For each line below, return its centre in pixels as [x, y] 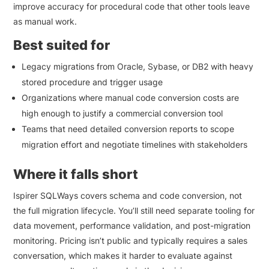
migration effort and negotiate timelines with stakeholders [135, 144]
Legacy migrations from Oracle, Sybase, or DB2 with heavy [138, 66]
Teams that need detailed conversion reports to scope [128, 128]
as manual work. [45, 21]
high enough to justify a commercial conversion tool [122, 113]
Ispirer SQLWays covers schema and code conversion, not [128, 195]
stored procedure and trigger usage [92, 82]
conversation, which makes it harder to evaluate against [123, 255]
